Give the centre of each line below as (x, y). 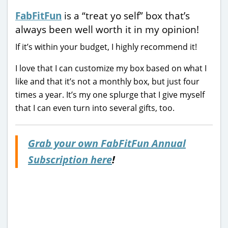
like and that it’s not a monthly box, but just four (107, 81)
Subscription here (70, 159)
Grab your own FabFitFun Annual (107, 143)
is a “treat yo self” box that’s (126, 15)
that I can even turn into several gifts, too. (95, 108)
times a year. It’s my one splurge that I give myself (110, 94)
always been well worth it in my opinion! (107, 29)
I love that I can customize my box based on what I (111, 68)
